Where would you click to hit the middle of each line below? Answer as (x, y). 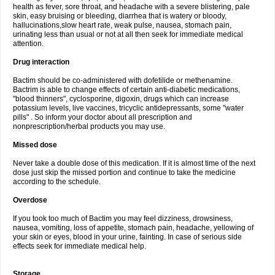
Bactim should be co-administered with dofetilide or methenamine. (123, 80)
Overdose (30, 200)
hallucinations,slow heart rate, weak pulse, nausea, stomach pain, (122, 25)
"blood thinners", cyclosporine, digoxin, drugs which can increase (121, 99)
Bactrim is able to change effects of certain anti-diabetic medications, (126, 90)
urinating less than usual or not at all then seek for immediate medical (128, 34)
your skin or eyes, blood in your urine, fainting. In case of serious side (127, 237)
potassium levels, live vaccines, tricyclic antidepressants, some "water (128, 108)
